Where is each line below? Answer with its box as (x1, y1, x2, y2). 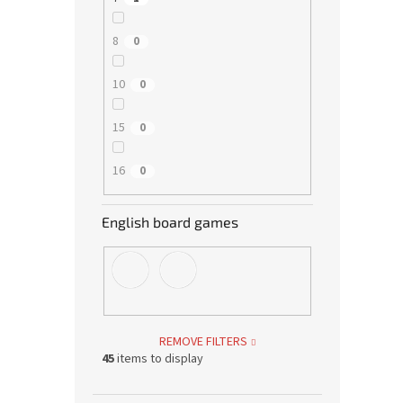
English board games (102, 212, 238, 230)
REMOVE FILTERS (158, 333, 247, 352)
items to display (114, 350, 203, 369)
